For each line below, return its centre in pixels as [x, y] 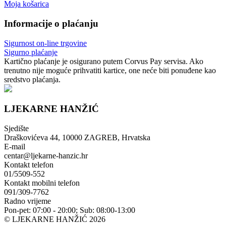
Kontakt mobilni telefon [42, 183]
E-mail [15, 147]
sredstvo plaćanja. [32, 79]
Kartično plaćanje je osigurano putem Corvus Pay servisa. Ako [104, 61]
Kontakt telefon [29, 165]
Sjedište [16, 129]
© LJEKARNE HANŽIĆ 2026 [55, 219]
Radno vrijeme [27, 201]
